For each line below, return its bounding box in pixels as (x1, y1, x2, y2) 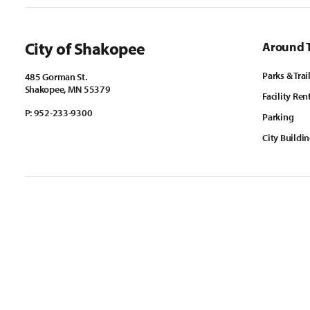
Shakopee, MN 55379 (24, 83, 111, 95)
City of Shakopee (24, 38, 145, 59)
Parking (262, 111, 294, 123)
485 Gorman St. (24, 71, 87, 83)
